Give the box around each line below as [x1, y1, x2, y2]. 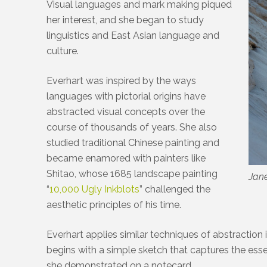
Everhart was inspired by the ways [46, 74, 197, 86]
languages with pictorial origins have [46, 90, 206, 102]
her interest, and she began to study [46, 14, 204, 26]
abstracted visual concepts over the [46, 105, 206, 117]
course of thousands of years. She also [46, 121, 218, 133]
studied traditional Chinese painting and [46, 136, 220, 148]
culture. [46, 45, 82, 57]
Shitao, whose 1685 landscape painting [46, 167, 218, 179]
